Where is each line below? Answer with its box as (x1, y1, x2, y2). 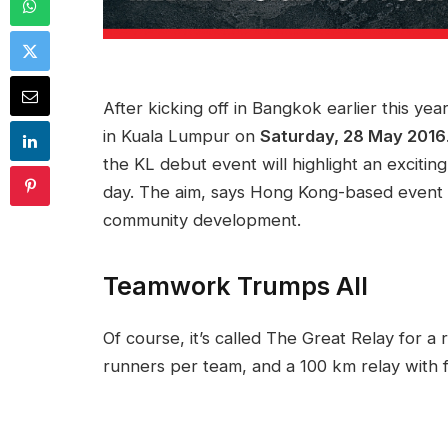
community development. (103, 210, 301, 231)
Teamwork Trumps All (103, 270, 368, 301)
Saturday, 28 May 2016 (260, 126, 446, 147)
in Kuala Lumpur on (103, 126, 260, 147)
